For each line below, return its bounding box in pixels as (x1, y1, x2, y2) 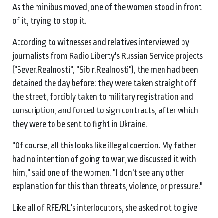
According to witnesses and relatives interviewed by (12, 37, 189, 47)
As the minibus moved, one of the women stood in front (12, 2, 202, 12)
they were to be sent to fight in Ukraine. (12, 119, 149, 129)
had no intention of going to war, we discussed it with (12, 154, 196, 164)
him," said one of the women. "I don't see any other (12, 167, 184, 178)
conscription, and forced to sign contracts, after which (12, 105, 198, 115)
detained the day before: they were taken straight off (12, 78, 196, 88)
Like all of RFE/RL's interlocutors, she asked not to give (12, 202, 197, 213)
